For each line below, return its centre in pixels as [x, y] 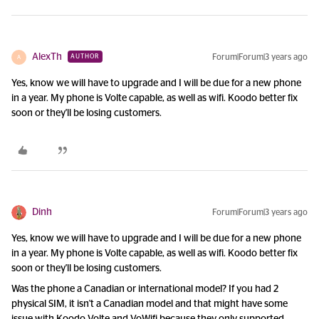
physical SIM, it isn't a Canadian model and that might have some [150, 304]
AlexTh [47, 57]
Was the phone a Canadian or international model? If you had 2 [145, 289]
